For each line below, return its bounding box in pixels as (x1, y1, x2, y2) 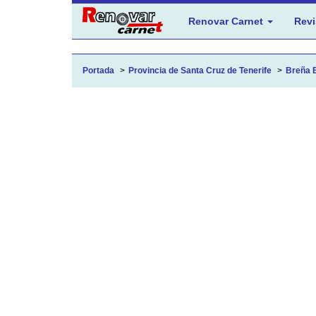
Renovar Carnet (188, 16, 266, 27)
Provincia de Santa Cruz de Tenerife (128, 66, 272, 75)
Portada (83, 66, 114, 75)
